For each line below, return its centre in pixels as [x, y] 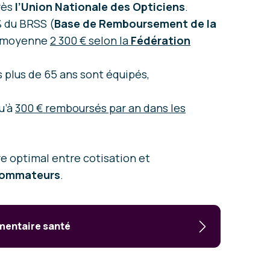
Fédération [161, 41]
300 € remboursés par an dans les [100, 108]
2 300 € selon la [90, 41]
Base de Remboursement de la [135, 24]
